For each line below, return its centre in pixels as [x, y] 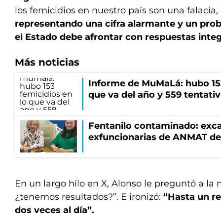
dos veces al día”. [55, 210]
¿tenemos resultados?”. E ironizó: [89, 197]
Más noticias [47, 62]
